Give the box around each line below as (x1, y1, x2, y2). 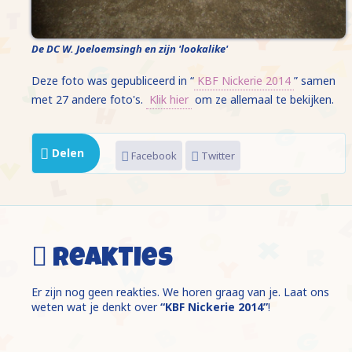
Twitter (199, 148, 235, 163)
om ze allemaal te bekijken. (192, 91, 334, 107)
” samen (294, 72, 335, 88)
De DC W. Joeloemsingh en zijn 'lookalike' (31, 41, 228, 56)
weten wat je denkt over (31, 299, 160, 314)
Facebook (129, 148, 177, 163)
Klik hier (149, 91, 189, 107)
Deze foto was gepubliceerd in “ (31, 72, 194, 88)
